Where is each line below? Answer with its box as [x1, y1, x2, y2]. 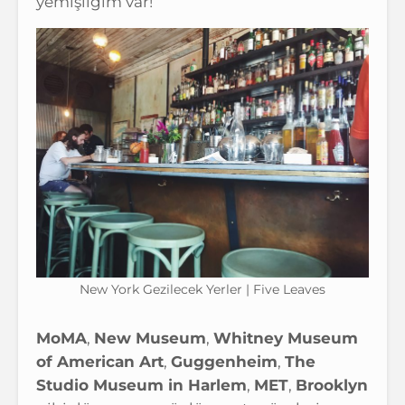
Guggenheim [171, 353, 278, 371]
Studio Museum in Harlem [36, 376, 247, 394]
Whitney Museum [213, 329, 358, 347]
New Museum [94, 329, 206, 347]
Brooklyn [296, 376, 368, 394]
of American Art [36, 353, 164, 371]
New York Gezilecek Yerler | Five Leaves [80, 281, 325, 297]
